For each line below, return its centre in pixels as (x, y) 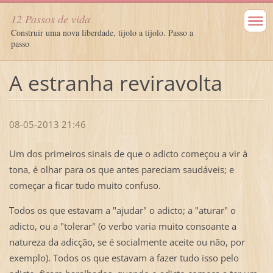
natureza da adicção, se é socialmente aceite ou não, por (127, 242)
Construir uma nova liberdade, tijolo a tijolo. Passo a (102, 33)
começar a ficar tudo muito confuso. (85, 186)
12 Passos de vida (51, 19)
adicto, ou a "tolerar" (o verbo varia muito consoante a (122, 226)
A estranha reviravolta (115, 83)
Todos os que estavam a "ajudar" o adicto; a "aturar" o (122, 211)
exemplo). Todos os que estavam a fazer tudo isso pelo (124, 258)
